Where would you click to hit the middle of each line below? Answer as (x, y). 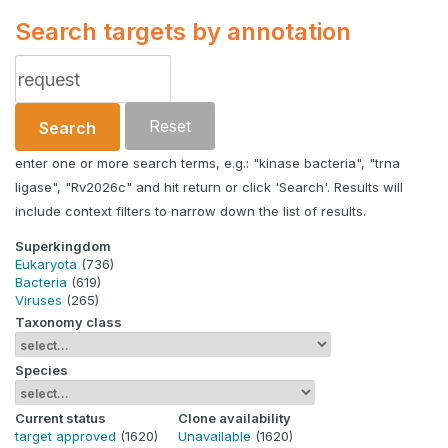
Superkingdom (63, 246)
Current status (60, 418)
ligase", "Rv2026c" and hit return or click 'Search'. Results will (209, 187)
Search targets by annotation (183, 32)
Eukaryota (46, 264)
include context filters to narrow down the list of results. (190, 211)
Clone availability (234, 418)
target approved (65, 436)
